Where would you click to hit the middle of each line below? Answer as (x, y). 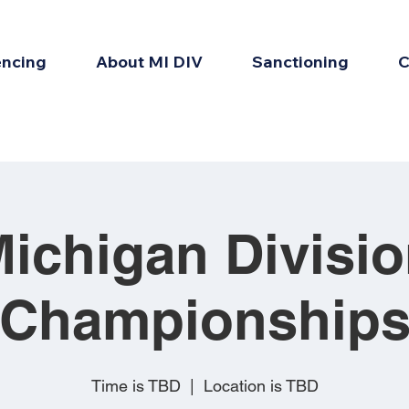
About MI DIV (149, 62)
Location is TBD (261, 386)
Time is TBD (136, 386)
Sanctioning (300, 62)
